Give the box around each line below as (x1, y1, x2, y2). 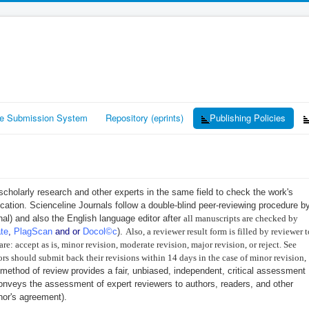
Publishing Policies (210, 111, 286, 124)
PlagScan (14, 226, 52, 237)
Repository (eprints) (106, 111, 183, 124)
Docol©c (83, 226, 117, 237)
